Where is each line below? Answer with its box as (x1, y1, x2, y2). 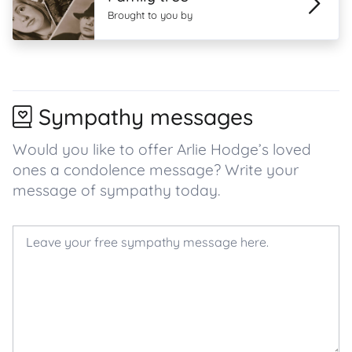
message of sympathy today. (13, 181, 220, 200)
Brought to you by (108, 9, 192, 21)
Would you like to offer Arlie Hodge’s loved (13, 140, 311, 159)
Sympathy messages (38, 103, 253, 130)
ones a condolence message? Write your (13, 160, 299, 179)
